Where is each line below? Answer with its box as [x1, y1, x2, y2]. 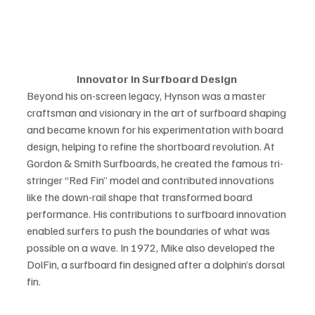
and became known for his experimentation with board [27, 122, 285, 136]
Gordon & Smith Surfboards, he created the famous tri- [27, 155, 283, 170]
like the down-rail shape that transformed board [27, 189, 255, 204]
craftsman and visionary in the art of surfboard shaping [27, 105, 288, 120]
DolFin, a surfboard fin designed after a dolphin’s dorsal [27, 257, 287, 271]
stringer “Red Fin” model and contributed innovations [27, 172, 276, 187]
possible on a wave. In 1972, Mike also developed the [27, 240, 277, 255]
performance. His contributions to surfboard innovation [27, 206, 288, 221]
